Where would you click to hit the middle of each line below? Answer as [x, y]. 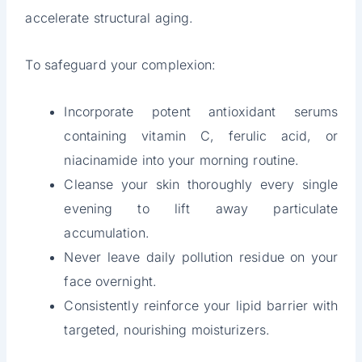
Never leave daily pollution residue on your [201, 257]
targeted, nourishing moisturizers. [167, 330]
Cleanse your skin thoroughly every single [201, 185]
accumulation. [107, 233]
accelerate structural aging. [109, 18]
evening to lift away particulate [201, 209]
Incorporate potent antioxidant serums [201, 112]
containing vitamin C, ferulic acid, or [201, 136]
